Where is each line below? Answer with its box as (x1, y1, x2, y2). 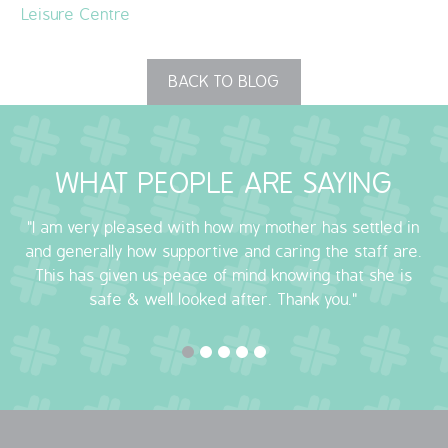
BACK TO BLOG (169, 72, 279, 91)
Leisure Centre (22, 5, 132, 24)
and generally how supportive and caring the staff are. (25, 243, 423, 262)
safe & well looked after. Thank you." (90, 291, 358, 310)
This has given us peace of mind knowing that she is (35, 267, 413, 286)
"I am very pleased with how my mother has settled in (28, 219, 420, 238)
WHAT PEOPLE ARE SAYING (55, 168, 393, 201)
